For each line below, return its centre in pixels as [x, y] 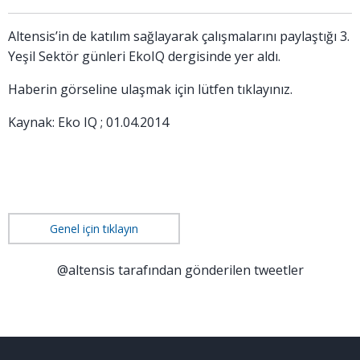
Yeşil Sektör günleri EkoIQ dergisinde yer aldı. [144, 56]
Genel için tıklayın [94, 229]
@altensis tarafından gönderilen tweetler [180, 270]
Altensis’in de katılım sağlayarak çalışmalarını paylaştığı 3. [179, 36]
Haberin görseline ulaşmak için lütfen [123, 89]
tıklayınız [264, 89]
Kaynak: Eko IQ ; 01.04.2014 [88, 122]
